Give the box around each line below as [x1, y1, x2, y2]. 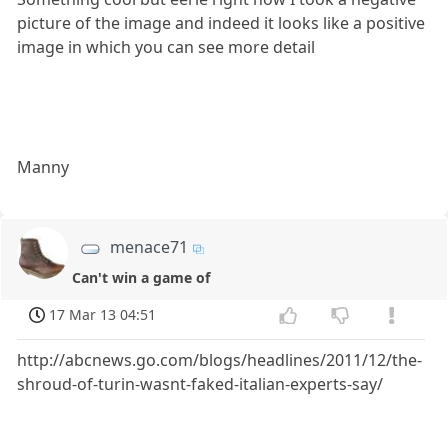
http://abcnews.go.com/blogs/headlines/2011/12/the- [17, 349, 423, 372]
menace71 [110, 236, 188, 259]
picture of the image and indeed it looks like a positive [17, 12, 426, 35]
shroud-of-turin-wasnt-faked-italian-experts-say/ [17, 373, 384, 396]
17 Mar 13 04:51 [49, 305, 157, 325]
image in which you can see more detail [17, 36, 316, 59]
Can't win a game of [72, 267, 211, 287]
